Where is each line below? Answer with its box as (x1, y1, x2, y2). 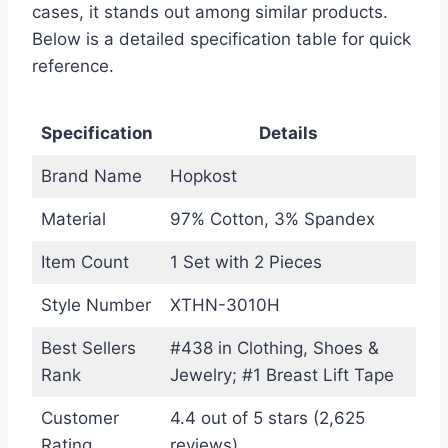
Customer (40, 408, 119, 429)
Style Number (40, 295, 151, 316)
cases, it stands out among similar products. (32, 2, 388, 23)
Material (40, 209, 106, 230)
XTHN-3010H (169, 295, 280, 316)
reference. (32, 56, 114, 77)
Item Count (40, 252, 129, 273)
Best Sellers (40, 338, 136, 359)
